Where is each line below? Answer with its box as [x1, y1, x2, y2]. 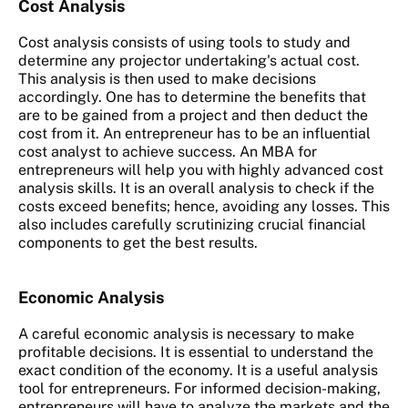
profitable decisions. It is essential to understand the [18, 343, 373, 362]
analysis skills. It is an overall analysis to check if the [18, 179, 374, 198]
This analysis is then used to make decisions [18, 70, 316, 88]
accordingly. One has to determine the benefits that [18, 88, 366, 107]
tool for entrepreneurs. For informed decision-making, [18, 380, 381, 398]
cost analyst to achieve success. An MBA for [18, 143, 317, 161]
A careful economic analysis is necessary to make [18, 325, 354, 343]
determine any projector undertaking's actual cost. [18, 52, 360, 70]
